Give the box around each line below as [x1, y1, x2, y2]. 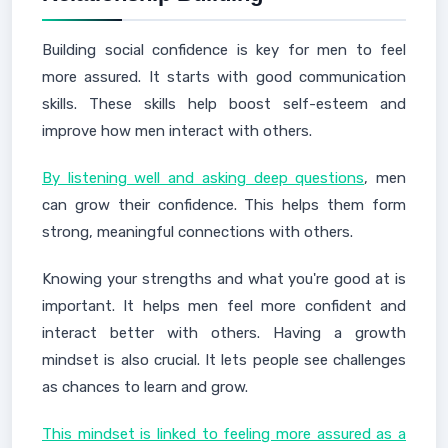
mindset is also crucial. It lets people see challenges [42, 350, 406, 369]
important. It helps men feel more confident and [42, 296, 406, 315]
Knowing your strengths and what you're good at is [42, 269, 406, 288]
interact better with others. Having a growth [42, 323, 406, 342]
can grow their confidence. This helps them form [42, 195, 406, 214]
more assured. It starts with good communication [42, 67, 406, 86]
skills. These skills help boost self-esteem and [42, 94, 406, 113]
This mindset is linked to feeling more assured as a [42, 424, 406, 443]
